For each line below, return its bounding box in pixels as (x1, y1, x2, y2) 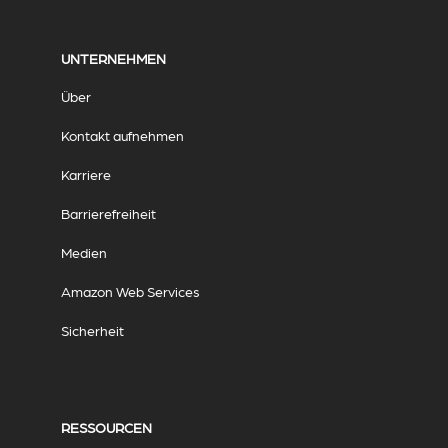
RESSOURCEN (60, 418, 152, 435)
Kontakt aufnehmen (60, 126, 184, 143)
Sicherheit (60, 321, 124, 338)
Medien (60, 243, 107, 260)
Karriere (60, 165, 111, 182)
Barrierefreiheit (60, 204, 156, 221)
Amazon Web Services (60, 282, 200, 299)
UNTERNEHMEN (60, 49, 166, 66)
